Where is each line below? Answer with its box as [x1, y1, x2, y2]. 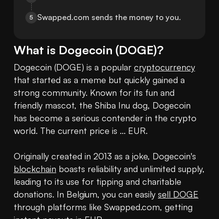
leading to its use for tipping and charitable [14, 176, 181, 187]
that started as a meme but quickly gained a [14, 74, 185, 86]
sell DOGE [158, 189, 198, 200]
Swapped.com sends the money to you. [37, 12, 181, 22]
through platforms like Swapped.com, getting [14, 201, 193, 213]
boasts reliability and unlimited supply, [56, 163, 205, 175]
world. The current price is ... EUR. [14, 125, 148, 136]
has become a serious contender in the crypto [14, 112, 197, 124]
